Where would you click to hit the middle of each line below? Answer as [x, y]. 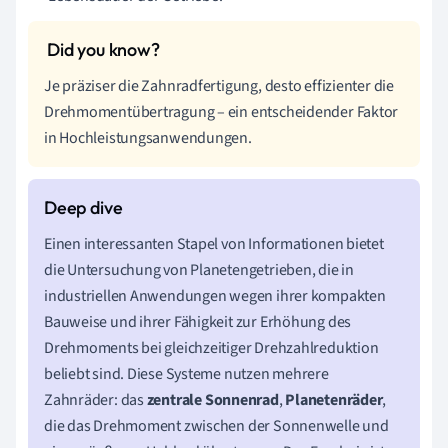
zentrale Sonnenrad [212, 400]
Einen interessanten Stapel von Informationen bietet [214, 244]
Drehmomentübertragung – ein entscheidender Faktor [221, 112]
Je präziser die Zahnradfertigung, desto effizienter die [219, 86]
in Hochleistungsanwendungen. [148, 138]
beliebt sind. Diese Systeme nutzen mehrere [186, 374]
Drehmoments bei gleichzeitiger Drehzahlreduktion [211, 348]
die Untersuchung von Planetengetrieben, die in [199, 270]
